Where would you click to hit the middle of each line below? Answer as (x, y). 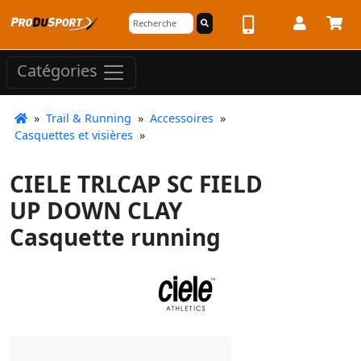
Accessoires (182, 118)
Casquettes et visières (74, 135)
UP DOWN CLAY (96, 210)
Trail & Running (89, 118)
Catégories (59, 71)
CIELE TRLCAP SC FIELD (136, 184)
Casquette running (115, 237)
